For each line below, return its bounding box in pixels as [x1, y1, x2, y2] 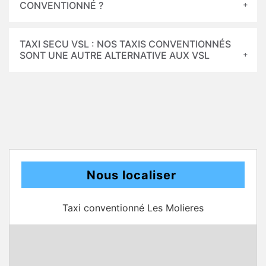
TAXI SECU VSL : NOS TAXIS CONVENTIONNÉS [20, 38, 231, 50]
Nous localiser [87, 168, 176, 182]
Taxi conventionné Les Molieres [62, 202, 204, 214]
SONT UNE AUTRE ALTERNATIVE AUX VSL [20, 49, 210, 61]
